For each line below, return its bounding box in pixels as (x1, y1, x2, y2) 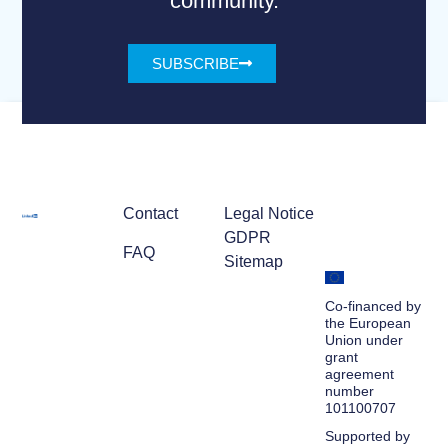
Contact (123, 205, 179, 223)
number (324, 382, 374, 399)
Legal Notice (223, 205, 314, 223)
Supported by (324, 427, 410, 444)
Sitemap (223, 253, 283, 271)
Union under (324, 331, 403, 348)
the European (324, 314, 411, 331)
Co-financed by (324, 297, 421, 314)
